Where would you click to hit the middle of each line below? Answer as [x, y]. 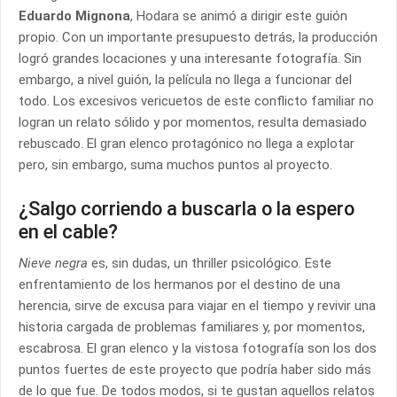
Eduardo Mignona [74, 16]
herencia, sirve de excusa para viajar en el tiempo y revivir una [197, 306]
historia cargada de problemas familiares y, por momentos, [192, 327]
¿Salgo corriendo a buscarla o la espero [187, 209]
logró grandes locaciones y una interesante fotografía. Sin [190, 58]
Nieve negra [53, 263]
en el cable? [68, 232]
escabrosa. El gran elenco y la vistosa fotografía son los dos [198, 348]
